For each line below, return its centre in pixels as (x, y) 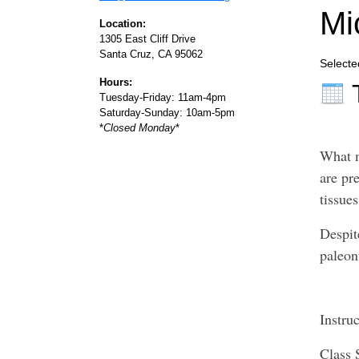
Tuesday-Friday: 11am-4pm (163, 97)
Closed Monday (139, 128)
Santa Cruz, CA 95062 (153, 54)
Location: (123, 24)
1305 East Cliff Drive (147, 39)
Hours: (116, 82)
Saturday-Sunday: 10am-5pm (167, 113)
